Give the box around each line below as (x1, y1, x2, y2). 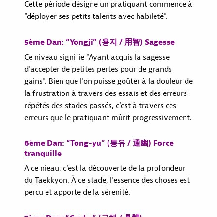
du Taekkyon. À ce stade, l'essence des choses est (24, 175, 190, 185)
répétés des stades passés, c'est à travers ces (24, 101, 176, 110)
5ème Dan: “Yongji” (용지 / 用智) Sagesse (24, 37, 175, 47)
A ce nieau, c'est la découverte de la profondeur (24, 163, 186, 173)
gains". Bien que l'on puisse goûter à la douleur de (24, 77, 193, 86)
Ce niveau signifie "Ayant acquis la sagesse (24, 52, 170, 62)
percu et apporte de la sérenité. (24, 187, 130, 197)
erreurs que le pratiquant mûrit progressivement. (24, 113, 192, 123)
